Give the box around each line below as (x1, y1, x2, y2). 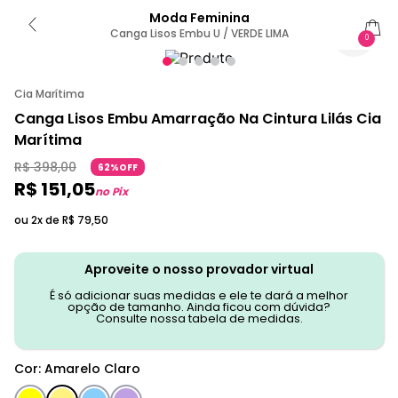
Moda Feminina (148, 9, 250, 27)
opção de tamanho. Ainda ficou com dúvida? (68, 298, 330, 315)
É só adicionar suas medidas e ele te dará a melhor (50, 287, 348, 304)
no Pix (95, 184, 128, 199)
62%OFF (98, 161, 138, 174)
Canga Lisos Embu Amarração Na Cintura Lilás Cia (14, 108, 381, 129)
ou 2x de (14, 212, 62, 227)
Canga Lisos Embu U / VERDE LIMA (109, 26, 289, 41)
